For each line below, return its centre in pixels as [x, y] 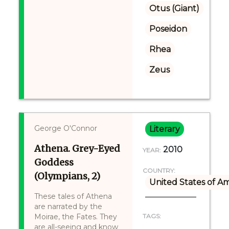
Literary [164, 129]
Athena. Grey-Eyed [77, 148]
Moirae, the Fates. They [76, 217]
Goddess [54, 162]
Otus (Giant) [174, 8]
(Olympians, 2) [67, 176]
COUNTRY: [159, 170]
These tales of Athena [73, 196]
